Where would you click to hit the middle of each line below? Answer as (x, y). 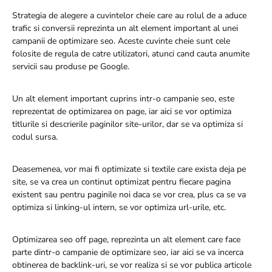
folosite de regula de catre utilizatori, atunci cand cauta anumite (131, 53)
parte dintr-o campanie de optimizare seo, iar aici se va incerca (128, 252)
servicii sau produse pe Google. (71, 66)
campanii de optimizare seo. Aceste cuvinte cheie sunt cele (121, 41)
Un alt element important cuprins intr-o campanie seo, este (123, 98)
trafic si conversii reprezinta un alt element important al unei (125, 28)
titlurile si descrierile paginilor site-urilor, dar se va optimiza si (127, 124)
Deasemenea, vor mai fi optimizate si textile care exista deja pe (129, 169)
